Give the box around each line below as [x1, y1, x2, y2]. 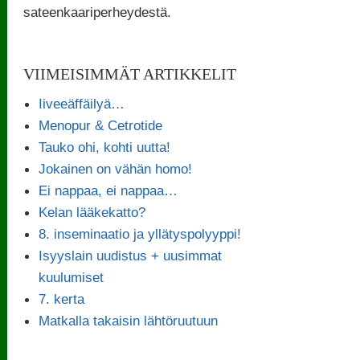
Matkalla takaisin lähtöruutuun [39, 312, 219, 329]
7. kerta [39, 290, 85, 307]
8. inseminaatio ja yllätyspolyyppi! [39, 225, 242, 242]
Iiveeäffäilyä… [39, 95, 125, 112]
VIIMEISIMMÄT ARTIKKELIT [23, 64, 237, 83]
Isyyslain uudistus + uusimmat [39, 247, 223, 264]
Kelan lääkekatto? [39, 203, 146, 220]
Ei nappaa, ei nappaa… [39, 182, 178, 198]
